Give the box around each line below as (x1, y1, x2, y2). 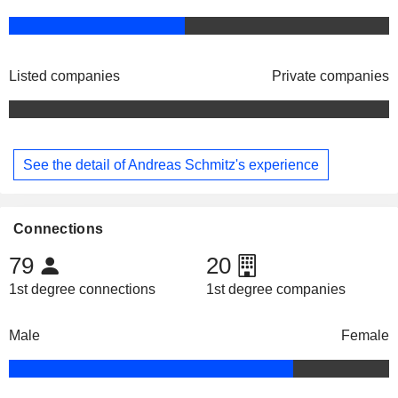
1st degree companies (205, 282, 346, 298)
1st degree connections (9, 282, 155, 298)
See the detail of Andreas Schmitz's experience (23, 156, 319, 172)
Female (341, 328, 389, 344)
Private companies (272, 68, 389, 84)
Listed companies (9, 68, 120, 84)
